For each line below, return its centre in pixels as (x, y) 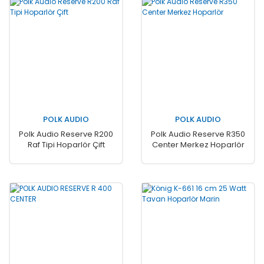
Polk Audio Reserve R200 (66, 134)
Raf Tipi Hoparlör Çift (66, 144)
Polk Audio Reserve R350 (198, 134)
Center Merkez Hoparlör (198, 144)
